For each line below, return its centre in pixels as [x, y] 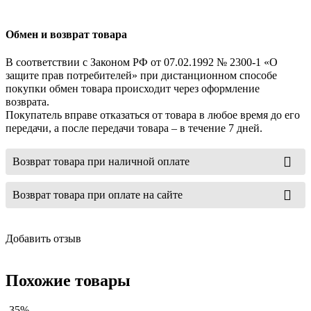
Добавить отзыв [43, 238]
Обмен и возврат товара [66, 34]
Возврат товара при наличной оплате [101, 161]
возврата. [27, 101]
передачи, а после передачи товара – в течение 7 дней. [134, 128]
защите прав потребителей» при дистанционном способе [141, 75]
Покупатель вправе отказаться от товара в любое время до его [153, 115]
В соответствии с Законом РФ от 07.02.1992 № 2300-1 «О [142, 62]
